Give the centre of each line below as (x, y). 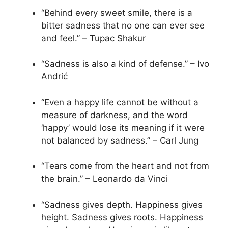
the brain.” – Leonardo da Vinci (104, 179)
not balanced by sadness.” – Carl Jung (120, 140)
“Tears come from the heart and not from (125, 166)
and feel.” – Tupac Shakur (93, 38)
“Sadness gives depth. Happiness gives (122, 204)
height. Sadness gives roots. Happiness (122, 217)
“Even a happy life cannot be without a (120, 102)
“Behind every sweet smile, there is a (117, 12)
